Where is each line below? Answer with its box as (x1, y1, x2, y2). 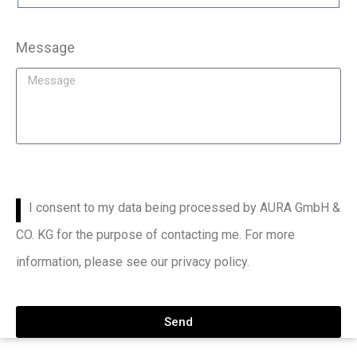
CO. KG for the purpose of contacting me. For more (16, 227, 295, 243)
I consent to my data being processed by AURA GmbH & (29, 200, 340, 216)
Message (16, 39, 75, 57)
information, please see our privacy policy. (16, 254, 249, 270)
